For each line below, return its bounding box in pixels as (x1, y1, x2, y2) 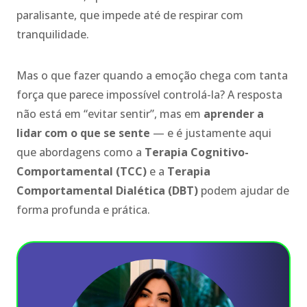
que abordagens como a (16, 144, 145, 160)
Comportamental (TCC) (16, 163, 147, 179)
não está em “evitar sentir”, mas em (16, 106, 204, 121)
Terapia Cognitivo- (145, 144, 249, 160)
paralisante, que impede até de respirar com (16, 7, 243, 23)
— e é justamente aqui (150, 125, 271, 140)
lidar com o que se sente (16, 125, 150, 140)
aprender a (204, 106, 264, 121)
